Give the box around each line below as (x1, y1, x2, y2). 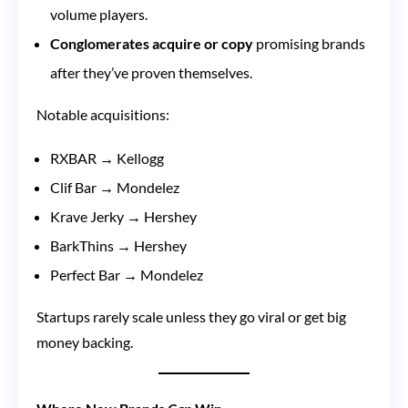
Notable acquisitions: (36, 105, 169, 123)
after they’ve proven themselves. (50, 63, 252, 81)
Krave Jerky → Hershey (50, 207, 197, 225)
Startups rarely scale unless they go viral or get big (36, 307, 346, 325)
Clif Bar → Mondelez (50, 178, 179, 196)
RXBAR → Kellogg (50, 148, 164, 167)
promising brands (253, 34, 365, 52)
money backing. (36, 332, 133, 351)
